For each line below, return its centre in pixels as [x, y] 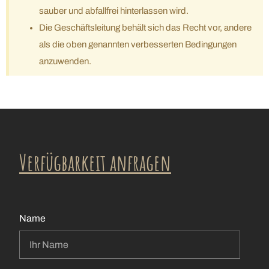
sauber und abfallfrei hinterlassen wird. [114, 11]
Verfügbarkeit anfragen [95, 163]
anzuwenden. [65, 62]
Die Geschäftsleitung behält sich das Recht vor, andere [145, 28]
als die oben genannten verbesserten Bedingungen [138, 45]
